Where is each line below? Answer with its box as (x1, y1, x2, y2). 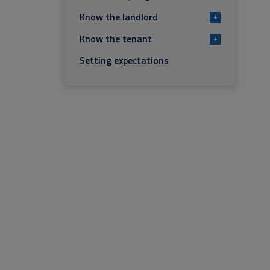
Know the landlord (80, 10, 158, 24)
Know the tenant (80, 31, 152, 46)
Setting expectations (80, 53, 169, 67)
